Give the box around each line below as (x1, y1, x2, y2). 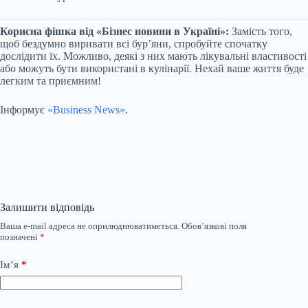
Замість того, (229, 25, 292, 37)
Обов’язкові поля (181, 220, 247, 231)
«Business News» (47, 103, 125, 115)
